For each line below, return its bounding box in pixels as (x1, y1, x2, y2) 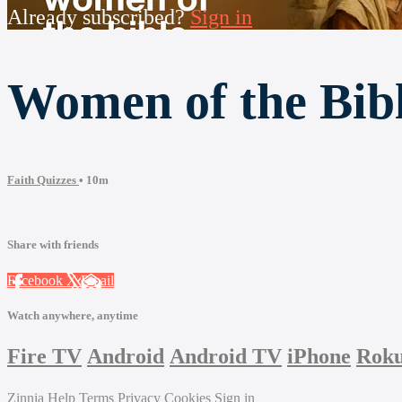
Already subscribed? (7, 5, 190, 30)
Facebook (7, 272, 66, 288)
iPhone (287, 344, 351, 368)
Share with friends (7, 238, 99, 252)
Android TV (170, 344, 282, 368)
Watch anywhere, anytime (7, 308, 138, 322)
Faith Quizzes (7, 173, 79, 188)
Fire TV (7, 344, 82, 368)
